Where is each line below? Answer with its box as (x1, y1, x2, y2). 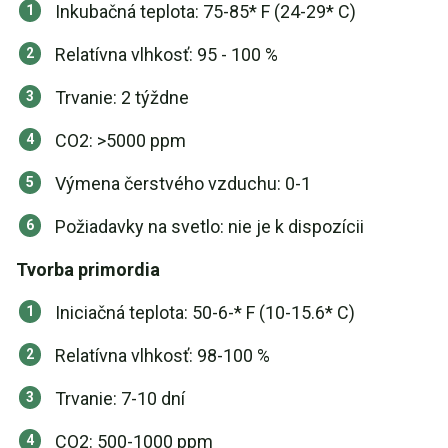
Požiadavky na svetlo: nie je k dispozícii (55, 216, 364, 237)
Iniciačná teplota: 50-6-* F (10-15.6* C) (55, 302, 355, 323)
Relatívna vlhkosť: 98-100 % (55, 345, 270, 366)
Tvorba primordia (16, 259, 160, 280)
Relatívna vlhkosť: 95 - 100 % (55, 44, 278, 65)
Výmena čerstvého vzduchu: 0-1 (55, 173, 311, 194)
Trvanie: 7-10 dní (55, 388, 185, 409)
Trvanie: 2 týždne (55, 87, 189, 108)
